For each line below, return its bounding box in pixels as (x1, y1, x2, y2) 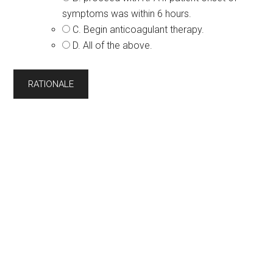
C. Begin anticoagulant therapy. (73, 24, 205, 35)
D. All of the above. (73, 40, 153, 51)
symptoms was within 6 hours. (62, 8, 192, 19)
